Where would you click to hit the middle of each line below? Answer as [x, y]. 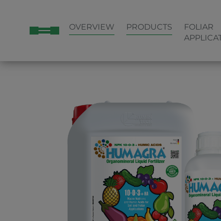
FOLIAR [199, 27]
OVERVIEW [92, 27]
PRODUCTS [149, 27]
